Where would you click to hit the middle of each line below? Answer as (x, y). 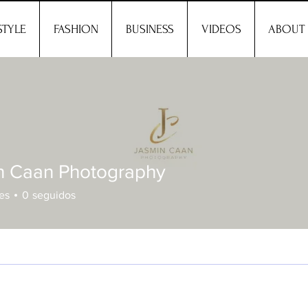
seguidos (54, 195)
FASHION (76, 29)
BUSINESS (150, 29)
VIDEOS (221, 29)
